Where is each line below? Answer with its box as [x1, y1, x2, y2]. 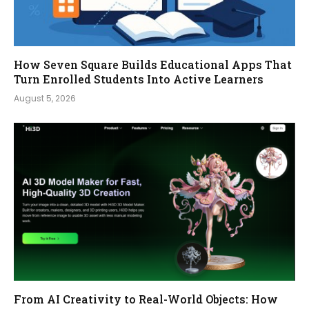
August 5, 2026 [14, 92, 76, 104]
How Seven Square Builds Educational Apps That [14, 57, 292, 72]
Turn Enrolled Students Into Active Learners [14, 71, 263, 86]
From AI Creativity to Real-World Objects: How [14, 292, 278, 307]
